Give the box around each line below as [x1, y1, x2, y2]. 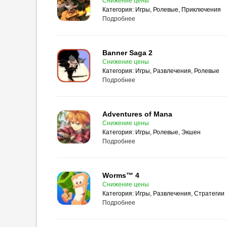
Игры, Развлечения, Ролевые [135, 67, 219, 74]
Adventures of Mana [102, 110, 172, 118]
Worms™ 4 [102, 171, 139, 179]
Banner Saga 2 [102, 49, 153, 57]
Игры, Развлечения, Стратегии [135, 190, 224, 197]
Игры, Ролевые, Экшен [135, 129, 201, 136]
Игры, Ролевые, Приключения [135, 6, 221, 13]
